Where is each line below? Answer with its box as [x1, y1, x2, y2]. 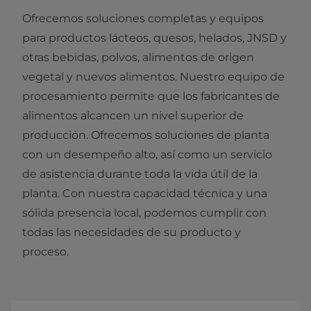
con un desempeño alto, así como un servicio [22, 148, 272, 162]
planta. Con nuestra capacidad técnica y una [22, 187, 267, 201]
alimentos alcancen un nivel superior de [22, 109, 244, 123]
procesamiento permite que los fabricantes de [22, 90, 280, 103]
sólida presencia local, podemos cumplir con [22, 206, 267, 220]
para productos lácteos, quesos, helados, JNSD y [22, 31, 287, 45]
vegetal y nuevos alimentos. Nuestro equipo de [22, 70, 285, 84]
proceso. [22, 245, 69, 259]
